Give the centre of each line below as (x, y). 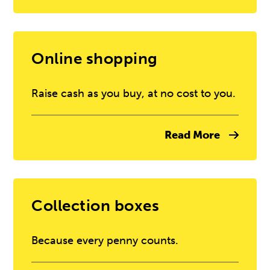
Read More (192, 135)
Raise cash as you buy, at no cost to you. (134, 93)
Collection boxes (96, 206)
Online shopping (95, 58)
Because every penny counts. (105, 240)
